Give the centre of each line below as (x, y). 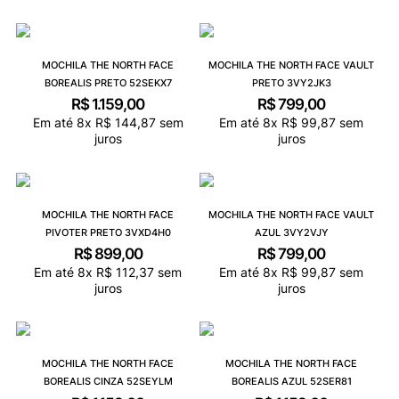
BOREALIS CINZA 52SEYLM (108, 382)
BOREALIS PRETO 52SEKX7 (108, 82)
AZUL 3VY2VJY (291, 232)
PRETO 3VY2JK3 (291, 82)
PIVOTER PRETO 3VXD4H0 (108, 232)
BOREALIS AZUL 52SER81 (291, 382)
